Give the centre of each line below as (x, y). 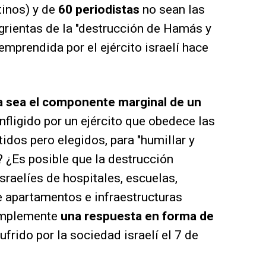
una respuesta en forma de (137, 216)
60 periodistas (100, 10)
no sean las (174, 10)
